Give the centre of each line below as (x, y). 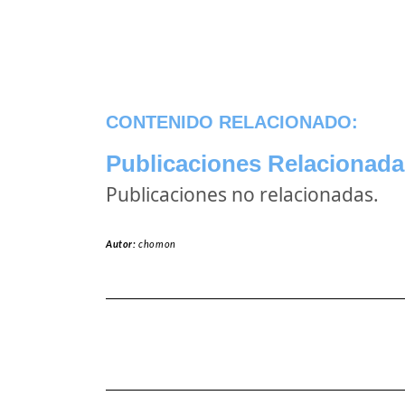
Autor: (122, 245)
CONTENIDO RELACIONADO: (232, 122)
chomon (157, 245)
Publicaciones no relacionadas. (242, 194)
